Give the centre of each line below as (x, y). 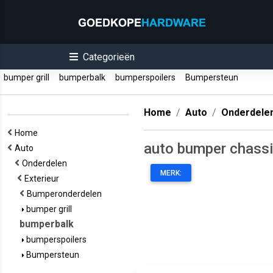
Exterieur (44, 179)
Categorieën (109, 57)
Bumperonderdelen (66, 194)
